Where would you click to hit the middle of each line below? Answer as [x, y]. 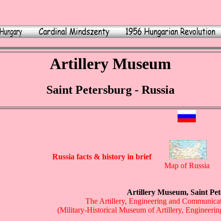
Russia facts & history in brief [103, 157]
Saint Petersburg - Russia [110, 90]
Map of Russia [187, 166]
